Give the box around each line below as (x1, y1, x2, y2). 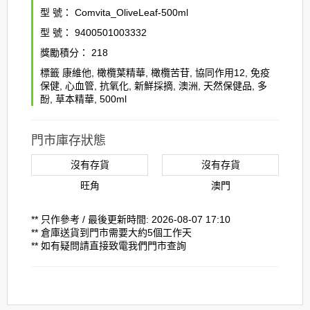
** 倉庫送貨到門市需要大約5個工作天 (31, 227, 192, 238)
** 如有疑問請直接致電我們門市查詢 (31, 240, 186, 251)
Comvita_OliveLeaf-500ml (72, 7, 188, 18)
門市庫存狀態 (31, 134, 106, 147)
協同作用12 (195, 67, 245, 78)
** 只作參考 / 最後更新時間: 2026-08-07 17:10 (31, 214, 230, 225)
